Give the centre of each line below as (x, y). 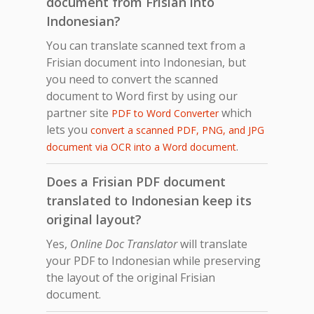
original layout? (94, 219)
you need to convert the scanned (132, 79)
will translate (212, 244)
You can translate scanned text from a (146, 45)
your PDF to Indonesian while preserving (153, 260)
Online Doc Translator (124, 244)
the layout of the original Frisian (131, 277)
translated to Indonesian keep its (149, 200)
